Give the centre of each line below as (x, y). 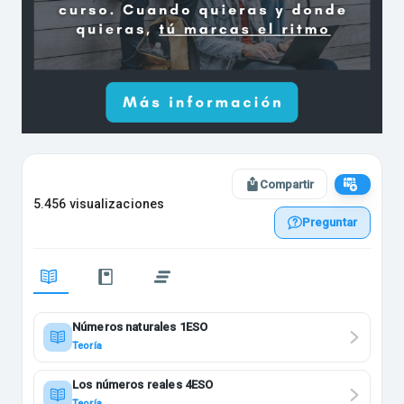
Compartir (287, 184)
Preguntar (329, 223)
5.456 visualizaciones (99, 203)
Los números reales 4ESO (143, 385)
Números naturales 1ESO (140, 327)
